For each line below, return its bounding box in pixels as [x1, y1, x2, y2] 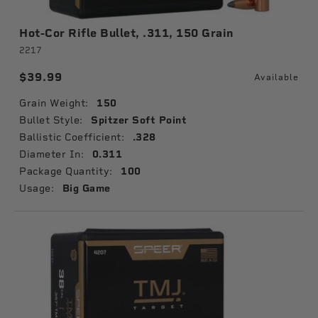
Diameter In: [19, 148, 84, 160]
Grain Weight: [19, 97, 89, 109]
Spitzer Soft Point [91, 114, 187, 126]
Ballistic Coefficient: [19, 131, 124, 143]
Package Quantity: [19, 165, 113, 177]
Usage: [19, 182, 54, 194]
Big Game [62, 182, 111, 194]
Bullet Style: [19, 114, 83, 126]
